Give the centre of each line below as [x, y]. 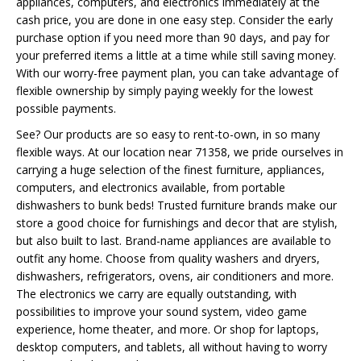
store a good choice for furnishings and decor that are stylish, [177, 223]
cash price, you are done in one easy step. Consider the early [174, 20]
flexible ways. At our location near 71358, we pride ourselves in [180, 152]
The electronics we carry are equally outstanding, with [156, 294]
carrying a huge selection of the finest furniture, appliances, [170, 170]
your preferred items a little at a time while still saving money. [176, 55]
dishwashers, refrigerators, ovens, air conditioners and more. [175, 276]
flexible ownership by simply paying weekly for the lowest [165, 91]
